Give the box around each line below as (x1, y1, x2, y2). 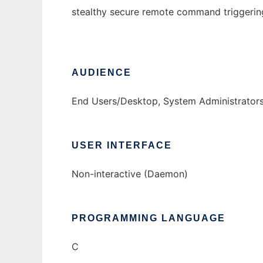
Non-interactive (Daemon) (72, 168, 188, 180)
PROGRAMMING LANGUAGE (72, 213, 225, 224)
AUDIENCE (72, 68, 131, 78)
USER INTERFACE (72, 140, 172, 151)
